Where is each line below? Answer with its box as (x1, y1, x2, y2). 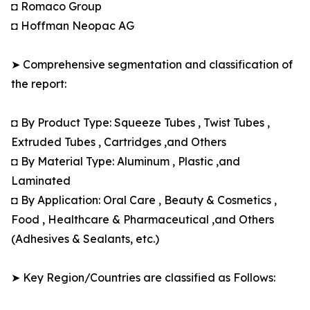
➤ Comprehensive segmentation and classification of (11, 57, 293, 72)
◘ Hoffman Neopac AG (11, 19, 134, 33)
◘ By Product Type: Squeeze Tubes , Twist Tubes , (11, 116, 270, 130)
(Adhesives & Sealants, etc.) (11, 232, 159, 246)
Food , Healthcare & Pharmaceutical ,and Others (11, 212, 274, 227)
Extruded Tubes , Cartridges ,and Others (11, 135, 226, 149)
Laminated (11, 174, 71, 188)
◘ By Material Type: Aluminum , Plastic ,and (11, 154, 240, 169)
